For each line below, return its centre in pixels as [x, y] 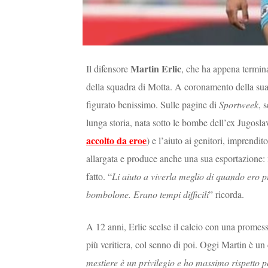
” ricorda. [226, 194]
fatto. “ [99, 176]
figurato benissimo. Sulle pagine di [153, 104]
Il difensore [108, 68]
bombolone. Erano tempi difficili [147, 194]
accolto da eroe [116, 140]
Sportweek [239, 104]
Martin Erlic [156, 68]
